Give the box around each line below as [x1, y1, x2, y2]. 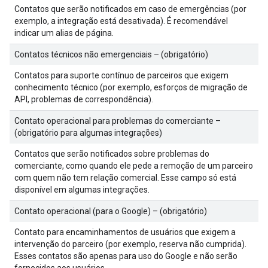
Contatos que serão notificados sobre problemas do [14, 149, 209, 159]
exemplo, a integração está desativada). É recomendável [14, 16, 228, 26]
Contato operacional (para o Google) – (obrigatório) [14, 206, 207, 216]
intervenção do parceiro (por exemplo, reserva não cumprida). [14, 239, 246, 249]
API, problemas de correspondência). [14, 95, 153, 104]
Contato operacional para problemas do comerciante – [14, 116, 221, 126]
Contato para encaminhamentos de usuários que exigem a [14, 227, 236, 237]
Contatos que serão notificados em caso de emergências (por [14, 4, 246, 14]
